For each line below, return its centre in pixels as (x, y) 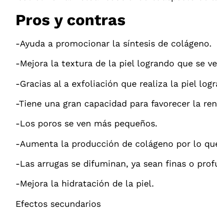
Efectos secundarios (58, 203)
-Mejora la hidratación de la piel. (85, 184)
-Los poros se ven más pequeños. (86, 124)
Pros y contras (70, 20)
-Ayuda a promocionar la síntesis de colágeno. (114, 43)
